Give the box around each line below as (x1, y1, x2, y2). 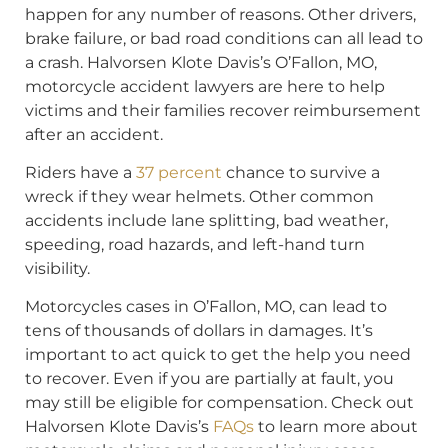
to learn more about (254, 417, 418, 437)
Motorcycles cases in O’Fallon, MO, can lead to (25, 297, 387, 317)
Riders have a (25, 162, 136, 182)
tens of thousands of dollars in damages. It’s (25, 321, 373, 341)
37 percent (136, 162, 222, 182)
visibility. (25, 258, 90, 278)
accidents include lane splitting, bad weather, (25, 210, 388, 230)
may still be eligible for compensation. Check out (25, 393, 414, 413)
